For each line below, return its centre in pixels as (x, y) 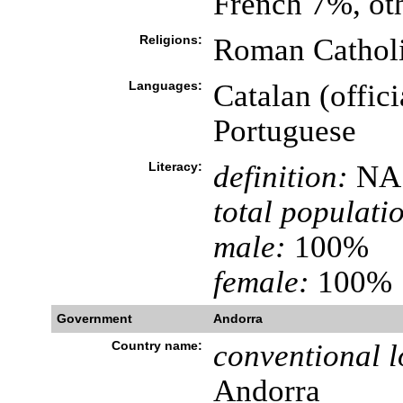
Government (94, 318)
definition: (280, 176)
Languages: (165, 85)
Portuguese (284, 130)
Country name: (157, 345)
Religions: (170, 40)
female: (261, 282)
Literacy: (175, 166)
